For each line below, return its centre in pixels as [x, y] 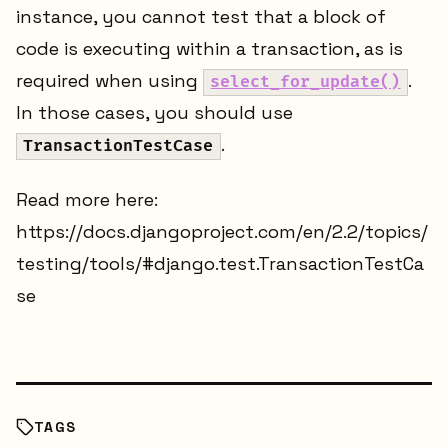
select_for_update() [305, 82]
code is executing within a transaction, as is [209, 49]
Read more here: [87, 199]
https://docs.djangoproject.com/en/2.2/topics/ [222, 231]
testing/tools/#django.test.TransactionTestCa [220, 263]
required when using [109, 81]
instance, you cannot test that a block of [201, 17]
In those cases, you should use [154, 113]
